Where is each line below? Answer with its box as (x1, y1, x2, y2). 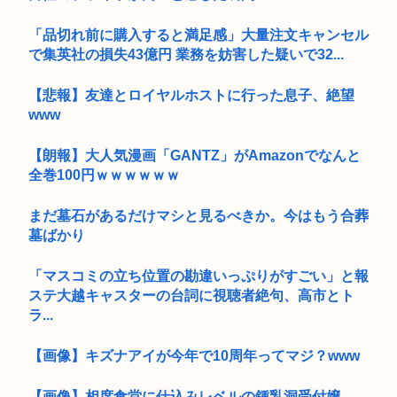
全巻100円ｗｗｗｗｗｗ (28, 167, 180, 183)
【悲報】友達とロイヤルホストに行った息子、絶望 (28, 87, 354, 103)
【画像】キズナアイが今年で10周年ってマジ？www (28, 347, 360, 363)
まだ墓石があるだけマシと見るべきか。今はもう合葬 (28, 207, 369, 223)
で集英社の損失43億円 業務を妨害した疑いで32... (28, 46, 344, 62)
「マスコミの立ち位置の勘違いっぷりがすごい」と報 (28, 268, 369, 284)
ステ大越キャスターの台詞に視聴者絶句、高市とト (28, 287, 354, 303)
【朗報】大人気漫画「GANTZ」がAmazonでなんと (28, 147, 361, 163)
